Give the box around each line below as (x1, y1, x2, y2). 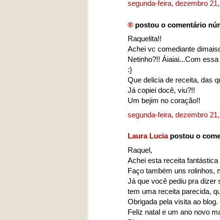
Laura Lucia (128, 132, 168, 140)
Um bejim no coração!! (128, 96, 200, 105)
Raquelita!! (128, 34, 162, 43)
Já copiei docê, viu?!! (128, 86, 195, 95)
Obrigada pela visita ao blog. (128, 197, 218, 206)
